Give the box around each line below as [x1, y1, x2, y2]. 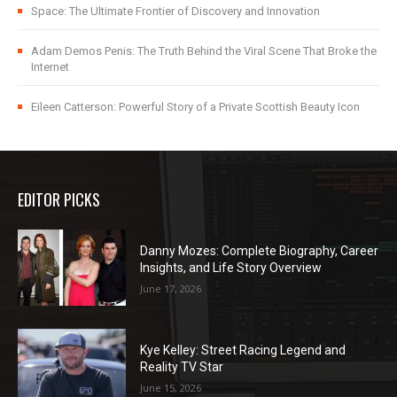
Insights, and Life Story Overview [140, 261, 323, 276]
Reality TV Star [140, 360, 224, 375]
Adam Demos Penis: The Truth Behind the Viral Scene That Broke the [31, 44, 377, 58]
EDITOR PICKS [18, 188, 100, 212]
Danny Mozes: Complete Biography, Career [140, 244, 379, 259]
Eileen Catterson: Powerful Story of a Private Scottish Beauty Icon [31, 100, 360, 114]
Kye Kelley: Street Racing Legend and [140, 343, 346, 358]
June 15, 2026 [140, 381, 202, 395]
